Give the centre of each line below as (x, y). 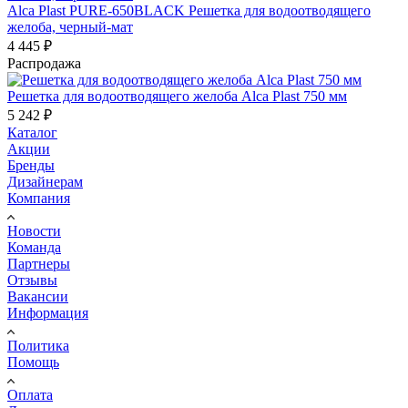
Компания (39, 198)
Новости (34, 230)
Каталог (32, 132)
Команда (34, 247)
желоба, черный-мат (70, 26)
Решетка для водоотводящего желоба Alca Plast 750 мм (177, 96)
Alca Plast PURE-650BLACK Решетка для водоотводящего (189, 10)
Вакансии (38, 296)
